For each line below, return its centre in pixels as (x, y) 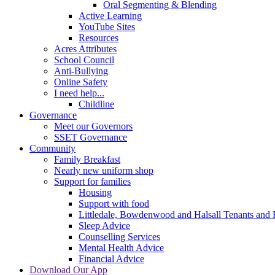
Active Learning (110, 15)
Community (52, 148)
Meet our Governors (93, 126)
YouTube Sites (107, 26)
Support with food (114, 203)
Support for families (92, 181)
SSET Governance (91, 137)
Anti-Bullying (81, 71)
